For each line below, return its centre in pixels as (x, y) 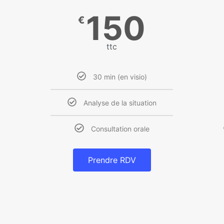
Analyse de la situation (120, 102)
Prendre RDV (112, 160)
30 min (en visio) (120, 76)
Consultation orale (120, 129)
